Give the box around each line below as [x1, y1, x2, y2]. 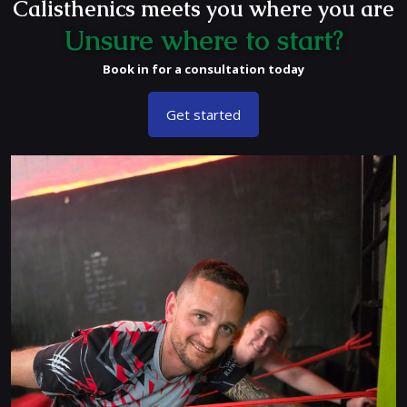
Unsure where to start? [64, 23, 343, 58]
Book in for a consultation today [103, 61, 304, 77]
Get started [166, 105, 241, 124]
